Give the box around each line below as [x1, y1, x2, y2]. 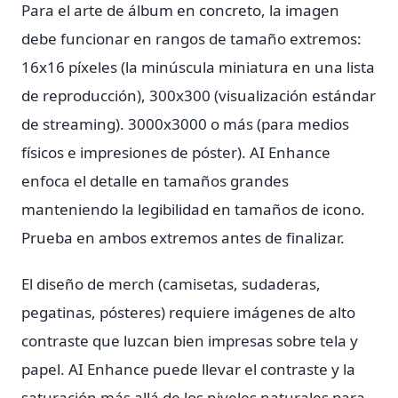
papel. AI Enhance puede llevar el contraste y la [21, 359, 355, 379]
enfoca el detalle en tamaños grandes [21, 171, 289, 191]
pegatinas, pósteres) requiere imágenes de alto [21, 302, 355, 322]
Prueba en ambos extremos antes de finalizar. [21, 227, 345, 248]
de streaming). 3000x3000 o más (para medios [21, 114, 349, 134]
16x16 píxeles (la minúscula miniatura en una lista [21, 57, 375, 77]
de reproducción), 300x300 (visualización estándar [21, 85, 376, 106]
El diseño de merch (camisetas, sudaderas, [21, 274, 321, 294]
